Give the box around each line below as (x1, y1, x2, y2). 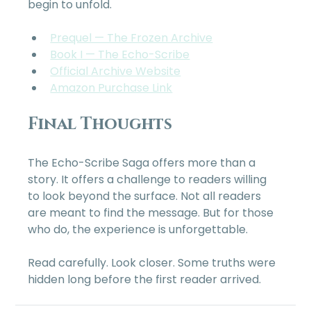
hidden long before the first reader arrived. (28, 271, 262, 288)
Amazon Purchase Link (50, 80, 173, 96)
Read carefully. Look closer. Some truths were (28, 255, 279, 271)
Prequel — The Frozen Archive (50, 30, 213, 47)
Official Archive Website (50, 63, 181, 80)
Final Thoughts (28, 113, 173, 136)
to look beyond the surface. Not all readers (28, 188, 264, 205)
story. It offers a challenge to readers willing (28, 171, 270, 188)
